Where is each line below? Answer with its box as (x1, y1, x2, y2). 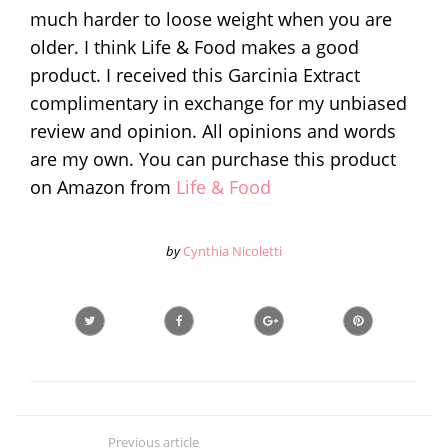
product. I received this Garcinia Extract (30, 62, 360, 87)
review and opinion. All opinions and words (30, 118, 396, 143)
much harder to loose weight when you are (30, 6, 392, 31)
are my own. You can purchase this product (30, 146, 396, 171)
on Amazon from (30, 174, 176, 199)
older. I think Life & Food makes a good (30, 34, 359, 59)
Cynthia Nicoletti (183, 241, 282, 260)
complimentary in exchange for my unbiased (30, 90, 407, 115)
